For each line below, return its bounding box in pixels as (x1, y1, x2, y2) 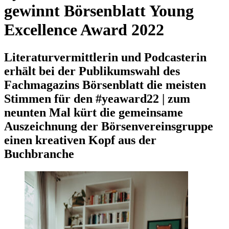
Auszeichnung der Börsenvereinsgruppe (4, 119, 213, 133)
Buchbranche (4, 147, 74, 161)
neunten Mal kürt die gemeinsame (4, 105, 183, 119)
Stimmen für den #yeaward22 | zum (4, 91, 190, 105)
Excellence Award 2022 (4, 20, 164, 39)
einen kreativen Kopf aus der (4, 133, 156, 147)
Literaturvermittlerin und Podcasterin (4, 50, 207, 64)
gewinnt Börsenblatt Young (4, 2, 194, 20)
